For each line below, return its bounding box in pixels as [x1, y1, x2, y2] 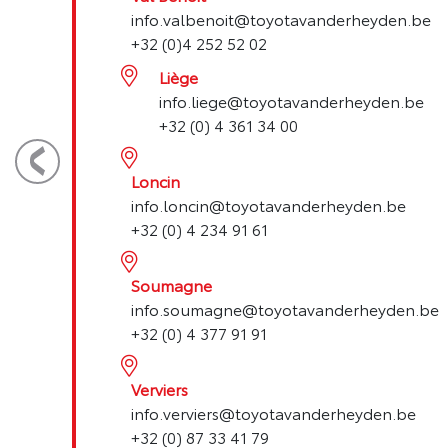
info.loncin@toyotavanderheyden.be [131, 193, 406, 216]
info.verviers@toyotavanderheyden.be [131, 401, 416, 424]
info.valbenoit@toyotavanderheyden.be [131, 7, 431, 30]
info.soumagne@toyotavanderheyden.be [131, 297, 439, 320]
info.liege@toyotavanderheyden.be [158, 89, 424, 112]
